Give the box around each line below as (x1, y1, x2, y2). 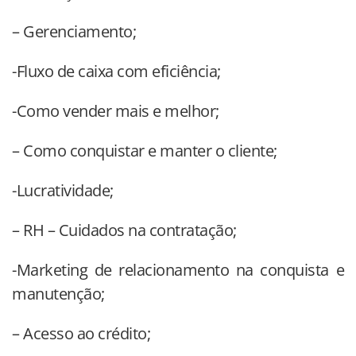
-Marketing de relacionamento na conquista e (12, 259, 344, 281)
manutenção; (12, 283, 105, 305)
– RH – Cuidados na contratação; (12, 219, 237, 242)
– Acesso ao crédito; (12, 323, 150, 345)
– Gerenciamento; (12, 21, 136, 43)
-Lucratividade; (12, 180, 114, 202)
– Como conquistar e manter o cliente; (12, 140, 277, 162)
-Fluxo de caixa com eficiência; (12, 60, 221, 83)
